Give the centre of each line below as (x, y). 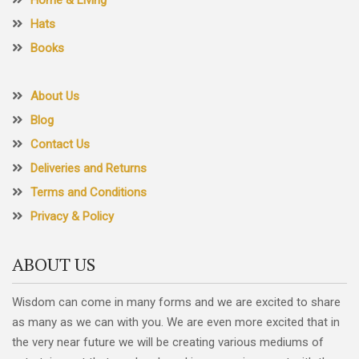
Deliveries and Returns (89, 168)
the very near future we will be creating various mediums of (168, 342)
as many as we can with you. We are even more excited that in (176, 322)
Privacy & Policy (72, 216)
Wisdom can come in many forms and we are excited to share (176, 302)
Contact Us (60, 144)
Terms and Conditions (89, 192)
